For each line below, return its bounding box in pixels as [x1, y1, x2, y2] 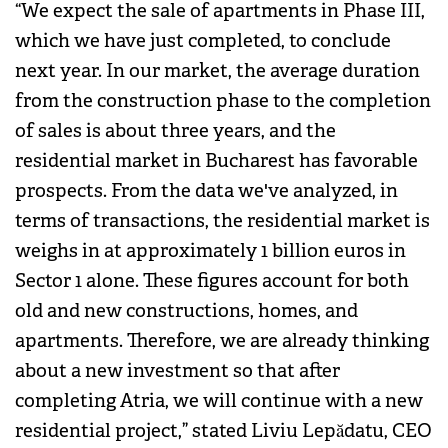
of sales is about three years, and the [15, 119, 336, 144]
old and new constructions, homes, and [15, 299, 358, 324]
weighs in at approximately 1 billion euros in [15, 239, 406, 264]
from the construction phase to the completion [15, 89, 431, 114]
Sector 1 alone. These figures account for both [15, 269, 409, 294]
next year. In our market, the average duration [15, 59, 420, 84]
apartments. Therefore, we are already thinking [15, 329, 429, 354]
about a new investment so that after [15, 359, 340, 384]
